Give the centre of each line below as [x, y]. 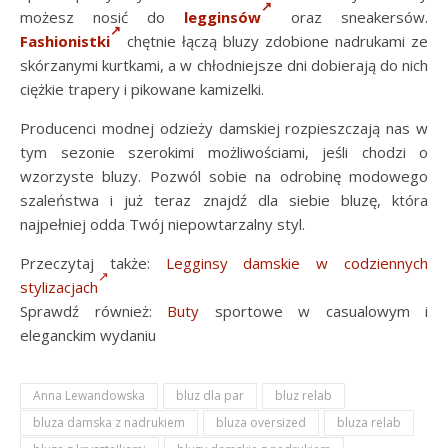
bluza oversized [261, 422]
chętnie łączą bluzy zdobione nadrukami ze [274, 41]
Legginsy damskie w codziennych [297, 263]
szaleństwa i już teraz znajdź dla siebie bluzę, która [224, 200]
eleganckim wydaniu [88, 335]
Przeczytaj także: [93, 263]
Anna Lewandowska [89, 395]
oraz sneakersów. [350, 17]
